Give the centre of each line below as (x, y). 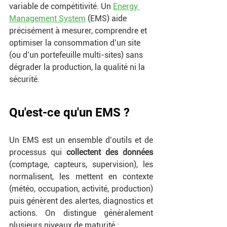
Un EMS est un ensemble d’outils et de (81, 140)
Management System (47, 18)
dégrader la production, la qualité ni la (78, 67)
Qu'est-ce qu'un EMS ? (69, 112)
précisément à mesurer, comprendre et (79, 31)
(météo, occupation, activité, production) (81, 189)
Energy (126, 6)
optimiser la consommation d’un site (76, 43)
